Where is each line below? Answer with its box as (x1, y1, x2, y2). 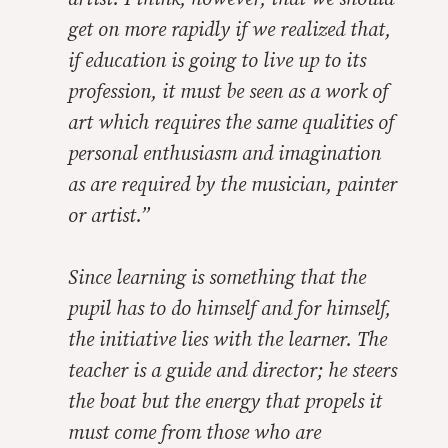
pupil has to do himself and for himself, (68, 297, 391, 322)
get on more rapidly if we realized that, (68, 18, 391, 43)
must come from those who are (68, 421, 321, 446)
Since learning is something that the (68, 266, 366, 291)
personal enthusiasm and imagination (68, 142, 381, 167)
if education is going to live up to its (68, 49, 366, 74)
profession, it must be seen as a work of (68, 80, 388, 105)
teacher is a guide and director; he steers (68, 359, 397, 384)
